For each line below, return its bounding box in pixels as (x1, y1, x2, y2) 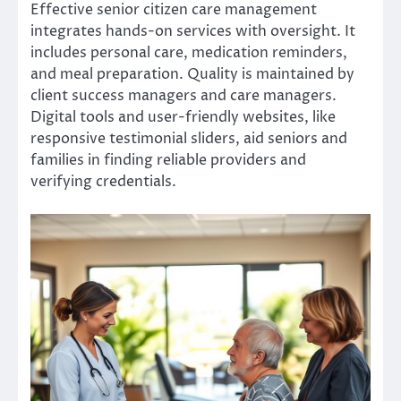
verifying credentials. (30, 172, 176, 192)
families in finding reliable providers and (30, 150, 306, 171)
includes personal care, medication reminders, (30, 43, 347, 64)
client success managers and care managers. (30, 86, 337, 107)
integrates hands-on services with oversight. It (30, 21, 355, 42)
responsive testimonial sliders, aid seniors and (30, 129, 347, 149)
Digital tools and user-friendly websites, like (30, 107, 336, 128)
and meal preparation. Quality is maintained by (30, 64, 354, 85)
